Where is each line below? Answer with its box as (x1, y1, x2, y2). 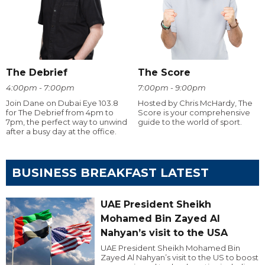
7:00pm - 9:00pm (137, 83, 206, 93)
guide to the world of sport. (137, 117, 242, 127)
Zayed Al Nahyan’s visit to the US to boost (100, 253, 258, 263)
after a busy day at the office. (6, 127, 117, 137)
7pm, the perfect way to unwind (6, 117, 127, 127)
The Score (137, 67, 190, 79)
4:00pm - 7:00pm (6, 83, 75, 93)
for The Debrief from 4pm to (6, 108, 114, 118)
